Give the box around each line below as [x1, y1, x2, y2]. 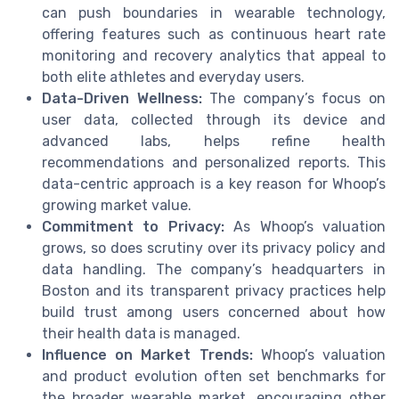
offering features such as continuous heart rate [42, 26, 386, 44]
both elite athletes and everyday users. [42, 69, 305, 86]
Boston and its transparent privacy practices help [42, 282, 386, 300]
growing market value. [42, 197, 191, 215]
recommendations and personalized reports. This [42, 154, 386, 172]
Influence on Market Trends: [42, 346, 253, 364]
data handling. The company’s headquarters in [42, 261, 386, 279]
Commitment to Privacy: [42, 218, 224, 236]
